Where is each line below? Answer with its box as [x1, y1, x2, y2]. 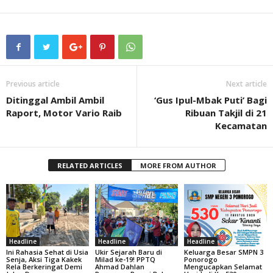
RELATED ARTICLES [57, 161, 122, 170]
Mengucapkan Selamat [183, 261, 262, 271]
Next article [226, 79, 267, 89]
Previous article [6, 79, 60, 89]
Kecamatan [215, 119, 267, 132]
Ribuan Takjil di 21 [185, 107, 267, 119]
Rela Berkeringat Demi [6, 261, 82, 271]
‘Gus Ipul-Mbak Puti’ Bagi [154, 94, 267, 106]
